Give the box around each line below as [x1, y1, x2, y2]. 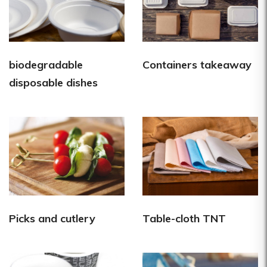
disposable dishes [9, 75, 98, 89]
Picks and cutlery [9, 212, 95, 226]
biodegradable [9, 57, 83, 72]
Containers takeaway [142, 57, 252, 72]
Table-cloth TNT [142, 212, 226, 226]
